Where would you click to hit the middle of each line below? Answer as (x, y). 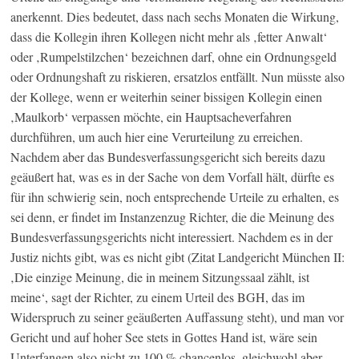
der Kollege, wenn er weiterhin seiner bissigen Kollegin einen (167, 97)
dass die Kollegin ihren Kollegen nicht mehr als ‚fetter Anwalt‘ (169, 37)
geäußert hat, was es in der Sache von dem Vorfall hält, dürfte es (173, 177)
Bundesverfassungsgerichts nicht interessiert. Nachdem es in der (172, 237)
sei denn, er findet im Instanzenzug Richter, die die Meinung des (173, 217)
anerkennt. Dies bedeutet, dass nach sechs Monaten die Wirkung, (175, 17)
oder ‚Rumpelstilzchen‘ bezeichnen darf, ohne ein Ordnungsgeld (174, 57)
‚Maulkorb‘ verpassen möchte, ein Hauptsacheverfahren (151, 117)
